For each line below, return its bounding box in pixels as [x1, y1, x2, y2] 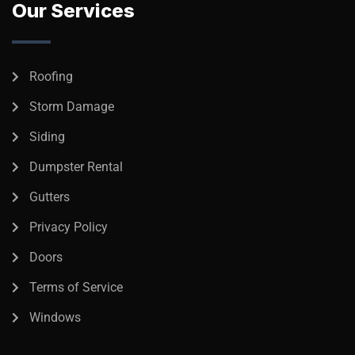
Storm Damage [29, 98, 114, 114]
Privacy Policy [29, 219, 108, 235]
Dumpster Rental [29, 158, 123, 174]
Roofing [29, 68, 73, 84]
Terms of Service [29, 279, 123, 295]
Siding [29, 128, 65, 144]
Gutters [29, 189, 70, 204]
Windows [29, 309, 81, 325]
